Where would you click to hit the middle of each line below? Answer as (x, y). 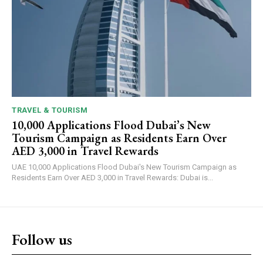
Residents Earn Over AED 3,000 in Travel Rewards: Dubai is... (112, 177)
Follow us (42, 239)
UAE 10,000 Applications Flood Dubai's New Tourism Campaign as (20, 167)
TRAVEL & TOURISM (50, 110)
